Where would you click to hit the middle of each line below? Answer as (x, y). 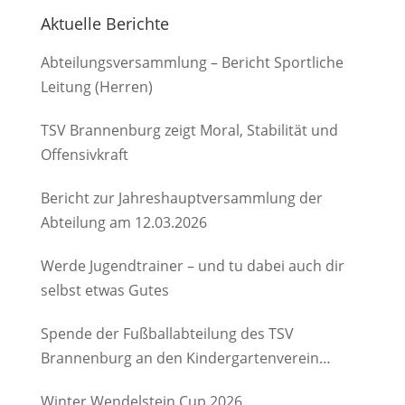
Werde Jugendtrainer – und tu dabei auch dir (192, 266)
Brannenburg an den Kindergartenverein (179, 358)
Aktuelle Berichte (104, 24)
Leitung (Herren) (96, 87)
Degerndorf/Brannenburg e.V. (142, 382)
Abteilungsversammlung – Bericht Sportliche (192, 62)
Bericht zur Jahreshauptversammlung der (181, 198)
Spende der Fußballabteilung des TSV (167, 334)
